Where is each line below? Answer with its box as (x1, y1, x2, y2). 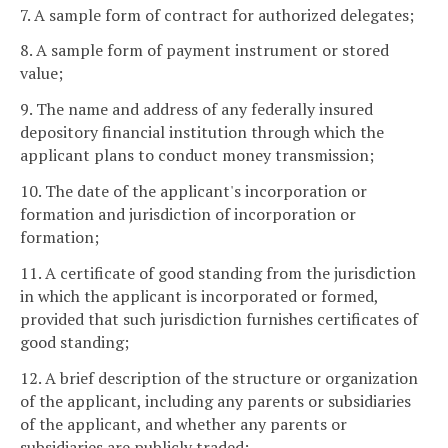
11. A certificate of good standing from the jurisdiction (20, 261, 416, 284)
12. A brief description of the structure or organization (20, 366, 418, 389)
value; (20, 62, 63, 85)
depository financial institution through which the (20, 121, 384, 144)
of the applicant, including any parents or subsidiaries (20, 389, 411, 412)
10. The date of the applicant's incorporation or (20, 180, 367, 203)
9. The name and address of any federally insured (20, 98, 373, 121)
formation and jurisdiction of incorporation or (20, 203, 356, 226)
